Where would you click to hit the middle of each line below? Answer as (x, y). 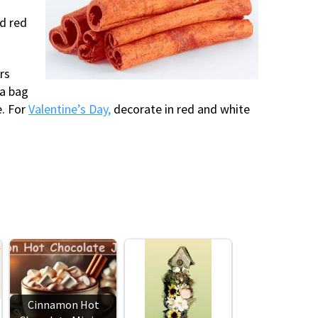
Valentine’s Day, (70, 109)
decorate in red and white (180, 109)
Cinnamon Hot (63, 304)
